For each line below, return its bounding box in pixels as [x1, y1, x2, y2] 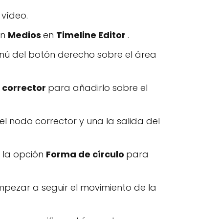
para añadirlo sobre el [48, 82, 148, 94]
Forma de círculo [46, 148, 126, 160]
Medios [8, 29, 43, 41]
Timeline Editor [56, 29, 128, 41]
